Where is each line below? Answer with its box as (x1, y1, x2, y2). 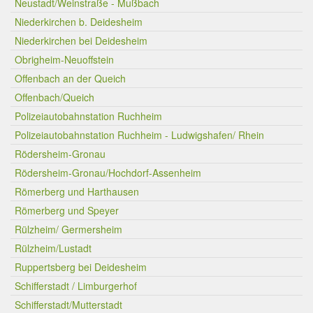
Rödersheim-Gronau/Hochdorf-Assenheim (15, 166, 201, 180)
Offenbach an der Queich (15, 71, 126, 85)
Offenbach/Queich (15, 90, 94, 104)
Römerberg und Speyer (15, 203, 119, 217)
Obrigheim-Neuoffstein (15, 52, 114, 66)
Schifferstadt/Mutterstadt (15, 298, 122, 312)
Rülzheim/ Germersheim (15, 222, 122, 236)
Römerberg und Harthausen (15, 184, 139, 198)
